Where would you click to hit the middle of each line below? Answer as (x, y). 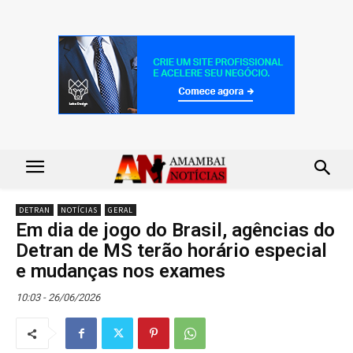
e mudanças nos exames (121, 271)
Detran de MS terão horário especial (171, 250)
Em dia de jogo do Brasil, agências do (175, 230)
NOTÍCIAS (79, 210)
